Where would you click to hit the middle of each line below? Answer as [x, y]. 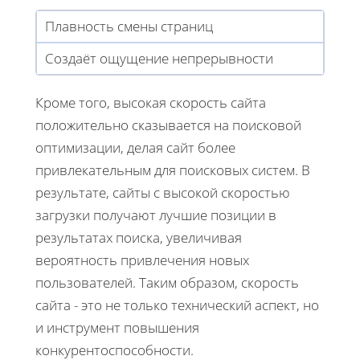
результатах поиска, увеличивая [139, 237]
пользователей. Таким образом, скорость [167, 282]
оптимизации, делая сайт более [135, 147]
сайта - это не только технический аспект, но [177, 305]
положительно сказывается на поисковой [168, 125]
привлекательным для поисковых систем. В [173, 170]
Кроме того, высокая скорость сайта [151, 102]
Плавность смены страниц [129, 26]
